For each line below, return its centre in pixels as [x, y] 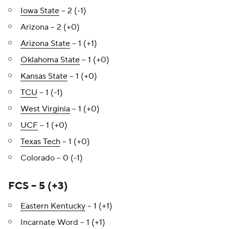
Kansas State [44, 76]
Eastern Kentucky [53, 206]
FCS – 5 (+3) [38, 186]
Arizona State [45, 43]
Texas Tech [40, 142]
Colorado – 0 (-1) [52, 158]
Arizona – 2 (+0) [50, 27]
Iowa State [40, 11]
